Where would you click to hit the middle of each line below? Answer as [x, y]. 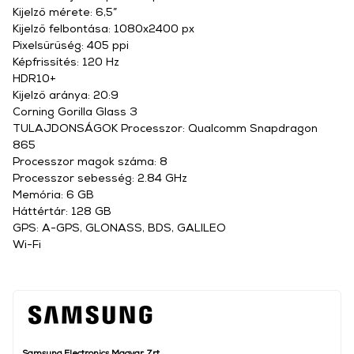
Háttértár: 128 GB [62, 211]
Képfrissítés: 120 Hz [66, 61]
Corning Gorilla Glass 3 [75, 111]
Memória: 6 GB [53, 194]
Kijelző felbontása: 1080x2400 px [104, 28]
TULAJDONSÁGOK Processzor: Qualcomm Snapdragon [165, 128]
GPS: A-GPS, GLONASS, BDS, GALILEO [119, 227]
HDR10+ [34, 78]
